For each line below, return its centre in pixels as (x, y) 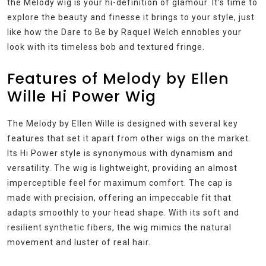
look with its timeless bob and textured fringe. (106, 47)
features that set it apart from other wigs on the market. (129, 138)
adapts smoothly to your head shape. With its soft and (123, 212)
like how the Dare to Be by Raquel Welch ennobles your (124, 32)
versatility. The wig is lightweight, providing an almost (122, 168)
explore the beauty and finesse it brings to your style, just (131, 17)
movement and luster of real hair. (79, 242)
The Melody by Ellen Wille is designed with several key (123, 123)
